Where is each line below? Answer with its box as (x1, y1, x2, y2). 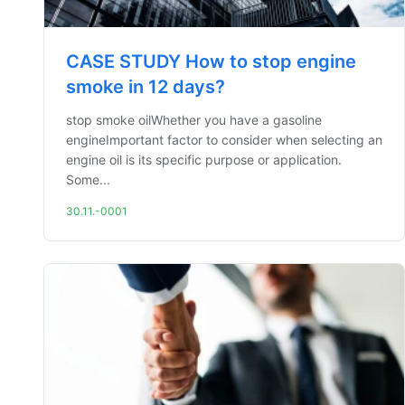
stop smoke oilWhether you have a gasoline (66, 112, 322, 127)
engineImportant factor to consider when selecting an (66, 132, 382, 147)
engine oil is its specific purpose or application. (66, 152, 342, 167)
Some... (66, 172, 110, 187)
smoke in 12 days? (66, 76, 225, 98)
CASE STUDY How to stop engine (66, 51, 356, 72)
